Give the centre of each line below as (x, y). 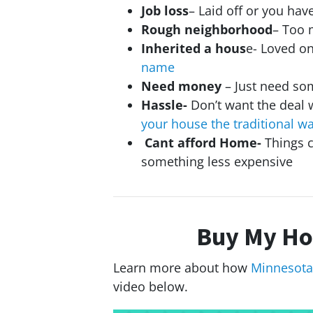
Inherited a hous (194, 49)
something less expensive (217, 162)
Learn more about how (182, 268)
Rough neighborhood (207, 30)
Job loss (165, 11)
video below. (151, 287)
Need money (181, 86)
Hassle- (166, 105)
